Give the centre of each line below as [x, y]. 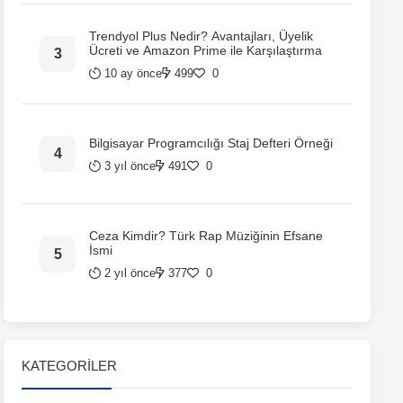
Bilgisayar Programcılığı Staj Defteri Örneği [211, 143]
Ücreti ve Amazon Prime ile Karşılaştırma [206, 50]
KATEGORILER [69, 366]
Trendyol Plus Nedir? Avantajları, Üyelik [201, 36]
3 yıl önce [130, 166]
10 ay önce [133, 73]
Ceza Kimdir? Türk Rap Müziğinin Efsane [206, 236]
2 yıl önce [130, 273]
